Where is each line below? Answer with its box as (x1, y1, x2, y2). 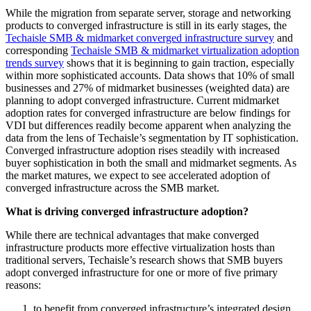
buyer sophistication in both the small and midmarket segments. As (6, 157, 296, 169)
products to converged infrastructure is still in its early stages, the (6, 19, 287, 32)
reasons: (6, 279, 41, 292)
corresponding (6, 44, 71, 57)
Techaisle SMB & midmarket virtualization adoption (71, 44, 299, 57)
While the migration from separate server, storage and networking (6, 7, 291, 19)
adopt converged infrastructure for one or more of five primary (6, 267, 278, 279)
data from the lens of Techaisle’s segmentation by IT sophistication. (6, 132, 299, 144)
